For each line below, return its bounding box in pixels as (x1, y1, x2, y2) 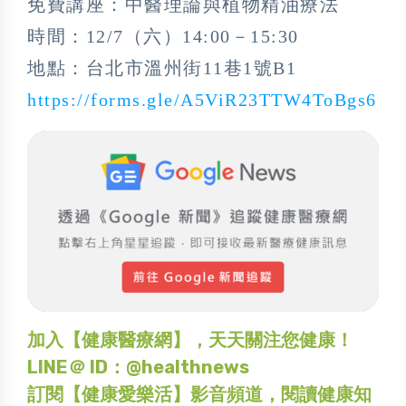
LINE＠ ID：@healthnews (27, 356, 249, 379)
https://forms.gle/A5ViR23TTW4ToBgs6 (27, 89, 377, 110)
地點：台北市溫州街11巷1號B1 (27, 57, 296, 78)
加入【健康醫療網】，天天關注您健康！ (27, 329, 353, 352)
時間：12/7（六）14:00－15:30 (27, 25, 299, 46)
